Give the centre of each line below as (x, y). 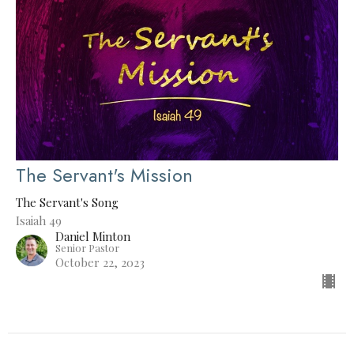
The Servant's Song (67, 202)
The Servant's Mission (104, 175)
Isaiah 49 (39, 220)
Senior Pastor (87, 247)
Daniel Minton (93, 236)
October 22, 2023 (100, 262)
